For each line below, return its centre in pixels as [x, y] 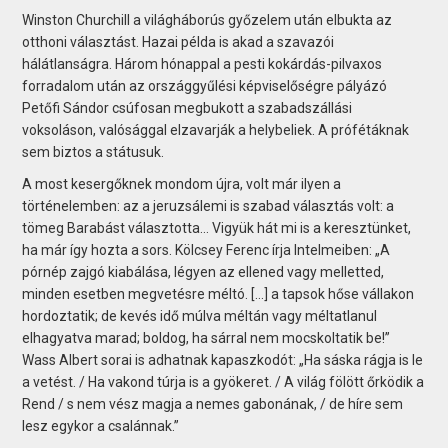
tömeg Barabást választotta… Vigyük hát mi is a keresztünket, [217, 227]
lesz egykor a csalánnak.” [101, 425]
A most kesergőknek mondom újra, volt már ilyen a [182, 183]
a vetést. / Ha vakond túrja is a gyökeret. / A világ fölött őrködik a [223, 381]
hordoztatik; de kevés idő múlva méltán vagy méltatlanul [200, 315]
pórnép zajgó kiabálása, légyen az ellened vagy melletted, [203, 271]
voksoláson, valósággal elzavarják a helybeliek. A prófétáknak [216, 129]
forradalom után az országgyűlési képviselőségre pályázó [205, 85]
